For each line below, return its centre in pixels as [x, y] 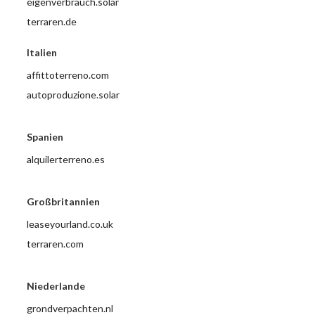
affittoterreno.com [68, 75]
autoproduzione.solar [73, 94]
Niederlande [56, 285]
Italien [42, 52]
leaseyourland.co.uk [70, 224]
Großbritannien [64, 201]
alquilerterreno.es [66, 159]
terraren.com [56, 243]
